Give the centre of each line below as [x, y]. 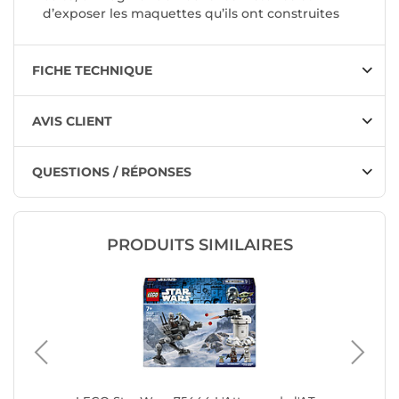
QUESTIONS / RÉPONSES [112, 172]
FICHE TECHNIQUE [92, 71]
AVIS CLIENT [72, 122]
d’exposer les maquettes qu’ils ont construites [191, 14]
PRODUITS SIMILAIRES [199, 245]
